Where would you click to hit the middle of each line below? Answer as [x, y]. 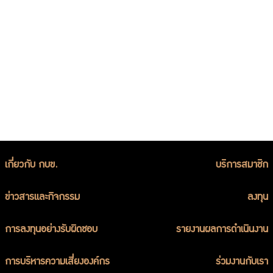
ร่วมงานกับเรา [242, 263]
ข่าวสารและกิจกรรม [42, 198]
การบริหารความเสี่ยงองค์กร [57, 263]
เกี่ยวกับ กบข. [31, 166]
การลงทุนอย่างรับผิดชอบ [51, 230]
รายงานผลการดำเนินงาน [222, 230]
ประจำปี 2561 [211, 23]
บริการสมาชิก [242, 166]
